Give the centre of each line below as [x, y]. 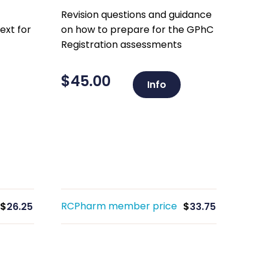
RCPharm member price [119, 206]
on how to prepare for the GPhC [137, 30]
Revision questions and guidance [136, 15]
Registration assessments [121, 45]
